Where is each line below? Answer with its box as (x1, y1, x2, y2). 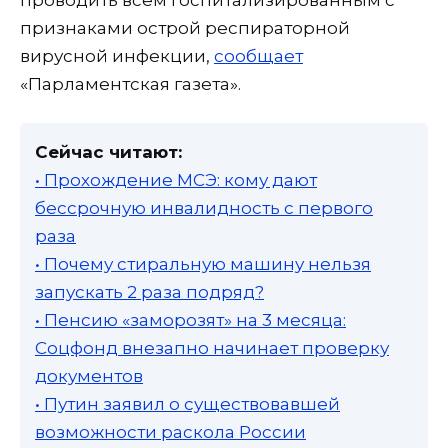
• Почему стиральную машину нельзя (35, 253, 371, 274)
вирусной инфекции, (20, 45, 214, 66)
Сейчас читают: (35, 141, 182, 162)
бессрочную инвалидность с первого (35, 197, 373, 218)
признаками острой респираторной (20, 17, 350, 38)
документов (35, 365, 143, 386)
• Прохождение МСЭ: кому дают (35, 169, 317, 190)
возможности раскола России (35, 421, 306, 442)
